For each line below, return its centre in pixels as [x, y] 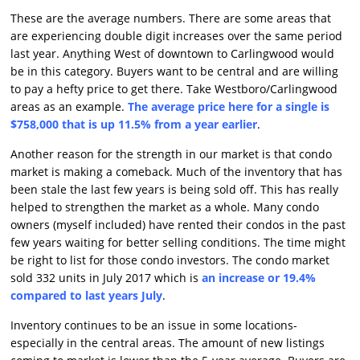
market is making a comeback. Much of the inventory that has [177, 171]
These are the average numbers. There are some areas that [171, 18]
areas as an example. [70, 106]
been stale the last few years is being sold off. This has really [175, 189]
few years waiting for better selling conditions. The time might [178, 242]
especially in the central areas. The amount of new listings [168, 342]
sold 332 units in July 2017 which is [106, 277]
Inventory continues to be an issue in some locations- [154, 325]
